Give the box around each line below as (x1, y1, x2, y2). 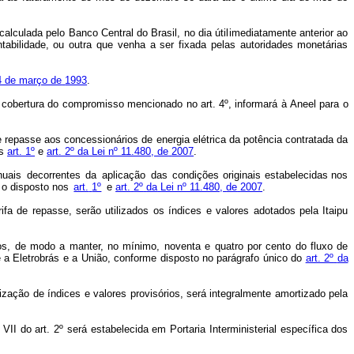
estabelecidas (264, 169, 328, 181)
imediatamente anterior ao (228, 27, 348, 39)
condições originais (172, 169, 261, 181)
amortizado (274, 288, 326, 299)
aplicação (101, 169, 145, 181)
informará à (232, 98, 291, 110)
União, (81, 252, 111, 264)
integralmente (209, 288, 272, 299)
